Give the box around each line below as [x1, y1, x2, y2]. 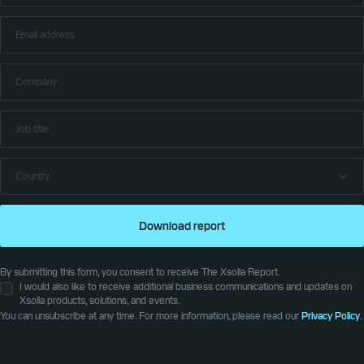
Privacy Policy [301, 310, 360, 323]
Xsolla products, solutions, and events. [19, 294, 180, 307]
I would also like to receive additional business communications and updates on [19, 280, 352, 293]
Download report [139, 219, 225, 233]
